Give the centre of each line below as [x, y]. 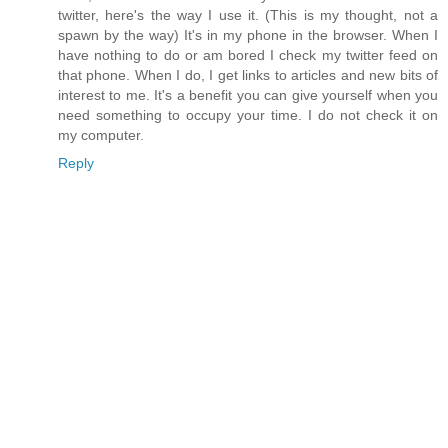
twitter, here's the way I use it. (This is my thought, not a [248, 15]
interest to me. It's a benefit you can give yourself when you [248, 95]
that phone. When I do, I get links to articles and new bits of [248, 75]
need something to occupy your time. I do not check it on [248, 115]
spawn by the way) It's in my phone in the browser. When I [248, 35]
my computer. [101, 135]
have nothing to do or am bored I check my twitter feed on [248, 55]
